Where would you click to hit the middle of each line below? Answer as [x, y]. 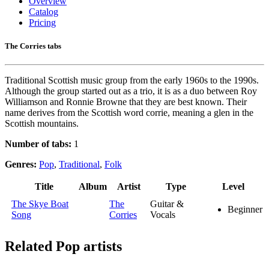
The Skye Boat [40, 204]
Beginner [245, 210]
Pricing [42, 23]
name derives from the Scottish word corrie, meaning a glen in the [129, 113]
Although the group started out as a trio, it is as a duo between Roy [131, 91]
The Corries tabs [33, 46]
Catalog [44, 12]
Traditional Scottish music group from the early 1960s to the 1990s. [132, 80]
